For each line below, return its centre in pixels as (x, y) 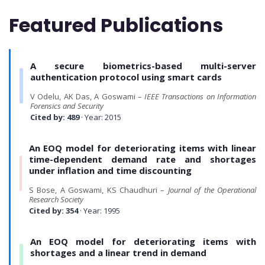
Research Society (56, 200)
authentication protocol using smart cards (126, 77)
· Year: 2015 (101, 117)
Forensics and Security (67, 106)
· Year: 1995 (99, 211)
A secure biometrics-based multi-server (143, 66)
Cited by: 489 (55, 117)
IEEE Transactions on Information (201, 97)
